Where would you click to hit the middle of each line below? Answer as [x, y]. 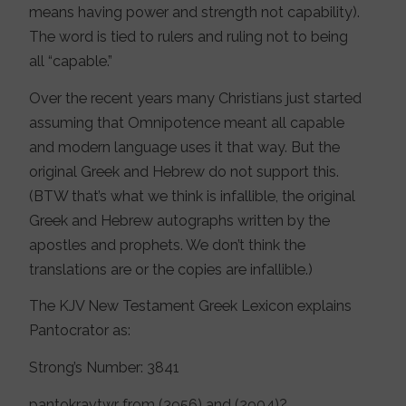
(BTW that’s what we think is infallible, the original [193, 196]
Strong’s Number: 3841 [105, 367]
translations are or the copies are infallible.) [171, 269]
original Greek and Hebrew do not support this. [184, 171]
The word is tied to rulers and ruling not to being [189, 36]
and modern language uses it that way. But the [185, 147]
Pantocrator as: [80, 331]
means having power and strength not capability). [195, 12]
